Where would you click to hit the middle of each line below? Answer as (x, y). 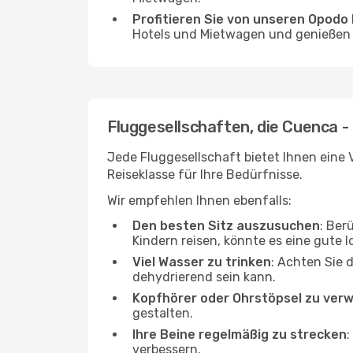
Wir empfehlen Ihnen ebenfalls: (199, 201)
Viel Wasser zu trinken (202, 262)
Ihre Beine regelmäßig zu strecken (240, 334)
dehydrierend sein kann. (204, 277)
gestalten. (163, 313)
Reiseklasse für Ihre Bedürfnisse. (205, 175)
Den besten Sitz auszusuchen (226, 226)
